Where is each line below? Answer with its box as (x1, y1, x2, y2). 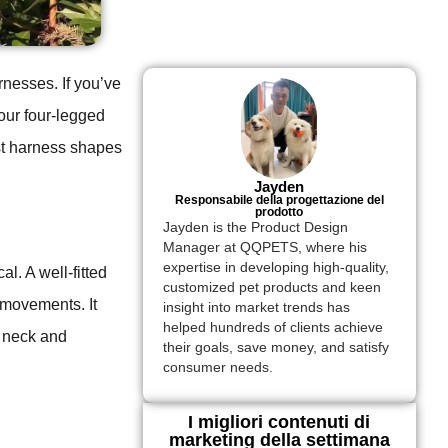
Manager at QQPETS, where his (162, 240, 367, 256)
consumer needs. (162, 360, 273, 376)
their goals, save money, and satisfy (162, 340, 389, 356)
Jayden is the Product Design (162, 220, 348, 236)
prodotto (255, 205, 304, 220)
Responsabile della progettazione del (174, 193, 384, 208)
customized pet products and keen (162, 280, 381, 296)
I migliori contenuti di (188, 411, 371, 432)
